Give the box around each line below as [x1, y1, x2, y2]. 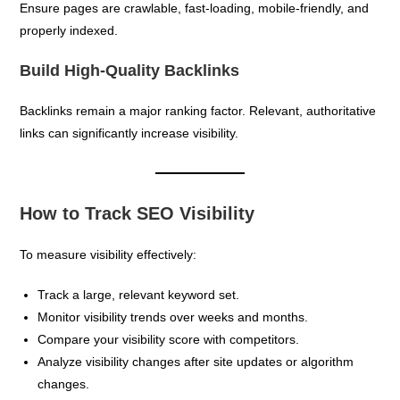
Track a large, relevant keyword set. [37, 287, 240, 302]
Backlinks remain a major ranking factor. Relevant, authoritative [20, 103, 377, 118]
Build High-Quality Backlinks [20, 61, 240, 79]
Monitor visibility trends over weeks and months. [37, 309, 309, 324]
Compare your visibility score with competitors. [37, 331, 300, 346]
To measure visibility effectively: [20, 246, 197, 262]
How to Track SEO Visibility [20, 203, 255, 223]
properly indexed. [20, 22, 119, 37]
